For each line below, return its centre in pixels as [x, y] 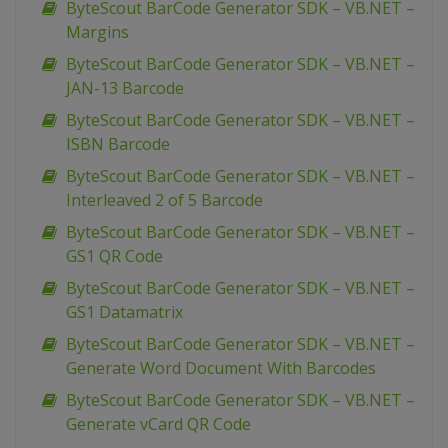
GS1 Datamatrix [124, 312]
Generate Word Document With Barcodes [221, 368]
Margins [97, 32]
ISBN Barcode [118, 144]
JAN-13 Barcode [125, 88]
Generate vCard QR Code [158, 424]
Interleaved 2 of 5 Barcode [164, 200]
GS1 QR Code [114, 256]
